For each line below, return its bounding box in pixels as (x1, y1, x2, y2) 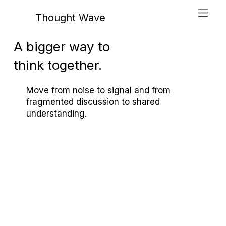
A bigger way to (13, 38, 110, 54)
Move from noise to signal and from (26, 85, 171, 95)
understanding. (26, 108, 87, 119)
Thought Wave (35, 11, 106, 24)
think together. (13, 56, 102, 73)
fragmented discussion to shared (26, 96, 160, 107)
